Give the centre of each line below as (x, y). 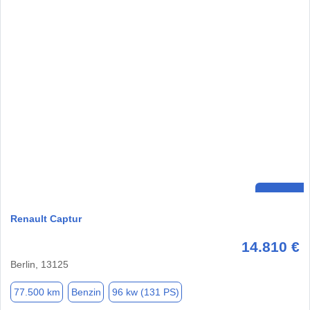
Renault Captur (46, 219)
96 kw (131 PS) (145, 292)
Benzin (86, 292)
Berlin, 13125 (39, 265)
